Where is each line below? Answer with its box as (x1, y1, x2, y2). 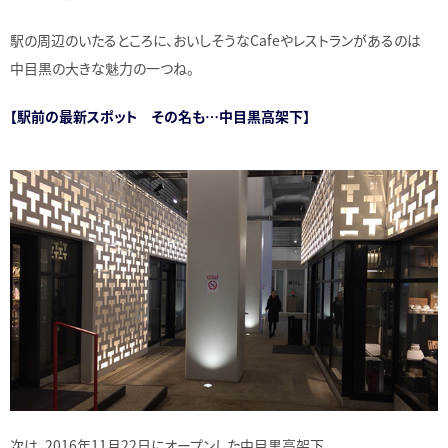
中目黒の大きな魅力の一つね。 (10, 57, 194, 78)
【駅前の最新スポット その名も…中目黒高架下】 (10, 105, 310, 126)
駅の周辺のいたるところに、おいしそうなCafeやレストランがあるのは (10, 29, 421, 50)
